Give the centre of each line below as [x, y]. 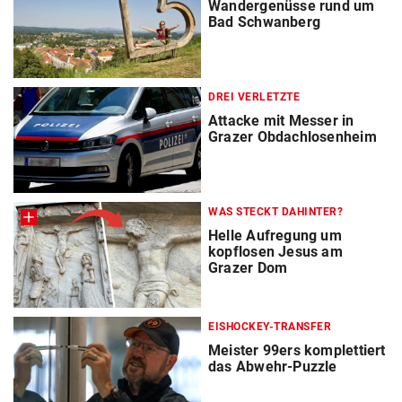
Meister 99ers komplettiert [297, 351]
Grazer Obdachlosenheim [293, 137]
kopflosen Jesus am [275, 252]
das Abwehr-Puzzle [273, 367]
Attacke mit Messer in [281, 121]
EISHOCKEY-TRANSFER [270, 327]
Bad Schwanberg [265, 22]
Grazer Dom [248, 268]
